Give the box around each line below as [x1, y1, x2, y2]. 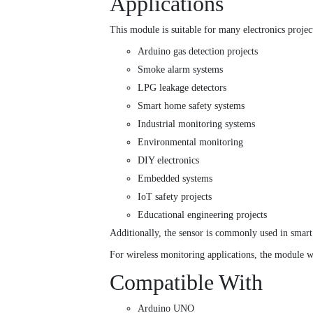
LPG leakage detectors [138, 82, 226, 94]
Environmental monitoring [138, 137, 243, 148]
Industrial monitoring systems [138, 119, 255, 130]
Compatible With [110, 270, 263, 296]
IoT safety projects [138, 191, 212, 203]
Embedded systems [138, 173, 212, 184]
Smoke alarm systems [138, 64, 223, 75]
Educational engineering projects [138, 210, 267, 221]
